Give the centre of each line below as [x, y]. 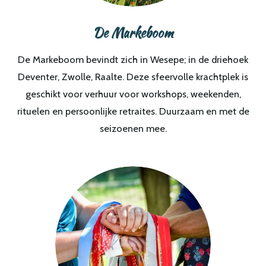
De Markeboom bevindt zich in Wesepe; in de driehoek [133, 60]
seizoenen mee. [133, 129]
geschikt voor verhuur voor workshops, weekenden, [133, 94]
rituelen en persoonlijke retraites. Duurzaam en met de [133, 111]
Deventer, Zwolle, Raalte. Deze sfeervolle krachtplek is [133, 77]
